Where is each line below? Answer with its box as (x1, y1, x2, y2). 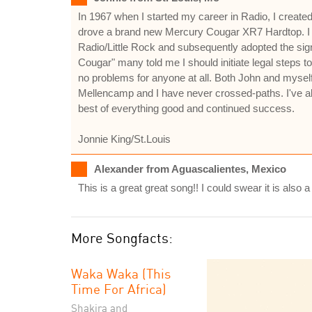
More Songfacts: (71, 229, 173, 247)
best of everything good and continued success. (78, 102, 295, 114)
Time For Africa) (71, 281, 166, 297)
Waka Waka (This (71, 265, 171, 281)
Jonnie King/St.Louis (78, 133, 171, 145)
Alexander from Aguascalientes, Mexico (94, 163, 286, 175)
